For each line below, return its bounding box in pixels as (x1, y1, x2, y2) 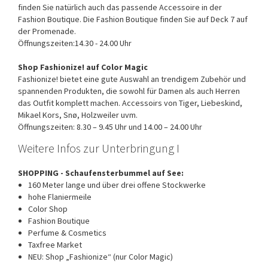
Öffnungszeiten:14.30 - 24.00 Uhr (18, 37, 132, 48)
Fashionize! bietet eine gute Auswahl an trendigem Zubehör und (18, 73, 246, 84)
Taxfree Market (28, 239, 82, 250)
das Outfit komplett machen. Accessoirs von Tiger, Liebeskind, (18, 97, 242, 108)
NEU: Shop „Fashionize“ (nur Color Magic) (28, 251, 173, 262)
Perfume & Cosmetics (28, 227, 106, 238)
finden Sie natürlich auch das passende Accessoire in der (18, 1, 222, 13)
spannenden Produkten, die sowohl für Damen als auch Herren (18, 85, 240, 96)
